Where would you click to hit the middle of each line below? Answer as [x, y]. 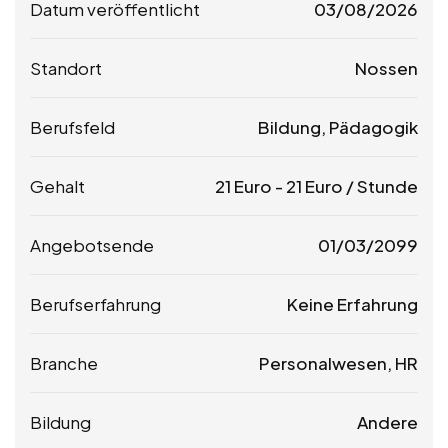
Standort [66, 67]
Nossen [386, 67]
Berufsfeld [72, 126]
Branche [64, 362]
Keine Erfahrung [352, 303]
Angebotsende [92, 244]
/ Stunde [380, 185]
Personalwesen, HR [338, 362]
